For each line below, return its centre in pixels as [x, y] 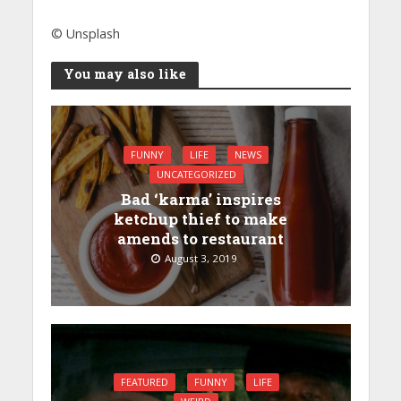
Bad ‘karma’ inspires [200, 200]
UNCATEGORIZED [196, 175]
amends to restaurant [200, 239]
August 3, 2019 [201, 259]
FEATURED [144, 383]
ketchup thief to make [200, 219]
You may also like [124, 74]
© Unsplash [85, 34]
